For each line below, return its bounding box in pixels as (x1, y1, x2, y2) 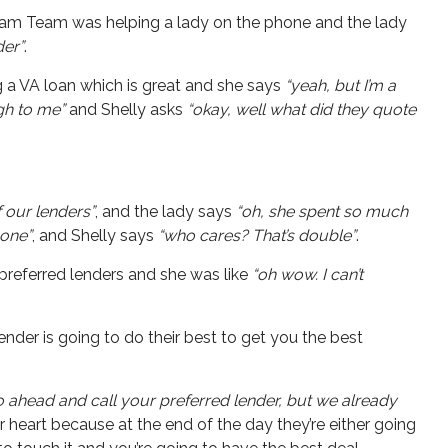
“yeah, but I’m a (285, 75, 396, 95)
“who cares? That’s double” (158, 225, 356, 245)
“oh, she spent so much (232, 201, 408, 221)
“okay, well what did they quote (187, 99, 416, 119)
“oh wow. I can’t (252, 264, 363, 284)
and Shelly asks (65, 99, 187, 119)
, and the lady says (95, 201, 232, 221)
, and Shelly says (32, 225, 158, 245)
